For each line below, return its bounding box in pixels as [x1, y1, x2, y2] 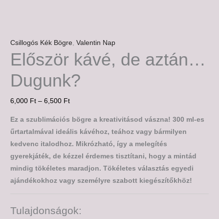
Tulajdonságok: [10, 205, 82, 217]
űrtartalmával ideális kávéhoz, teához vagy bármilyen [10, 128, 187, 136]
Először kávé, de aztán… [10, 49, 206, 70]
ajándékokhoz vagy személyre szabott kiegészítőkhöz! [10, 177, 193, 185]
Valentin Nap [76, 39, 116, 47]
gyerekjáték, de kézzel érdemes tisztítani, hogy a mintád [10, 153, 197, 160]
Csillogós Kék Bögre [10, 39, 73, 47]
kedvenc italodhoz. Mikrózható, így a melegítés [10, 140, 168, 148]
